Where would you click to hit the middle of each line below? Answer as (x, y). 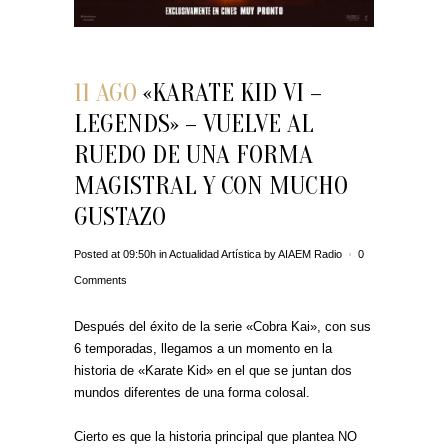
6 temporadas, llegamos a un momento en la (203, 348)
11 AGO (105, 93)
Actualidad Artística (215, 254)
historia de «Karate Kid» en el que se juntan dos (213, 370)
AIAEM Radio (310, 254)
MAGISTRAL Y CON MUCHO (211, 186)
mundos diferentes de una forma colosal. (192, 392)
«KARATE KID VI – (229, 93)
